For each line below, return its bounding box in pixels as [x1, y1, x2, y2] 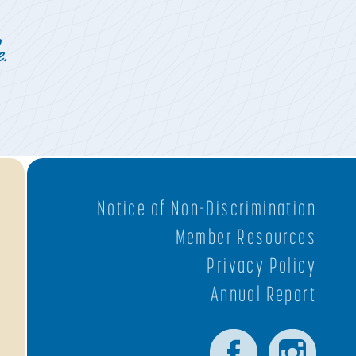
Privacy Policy [207, 253, 316, 277]
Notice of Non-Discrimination [96, 196, 316, 219]
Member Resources [175, 225, 316, 248]
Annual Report [210, 282, 316, 305]
